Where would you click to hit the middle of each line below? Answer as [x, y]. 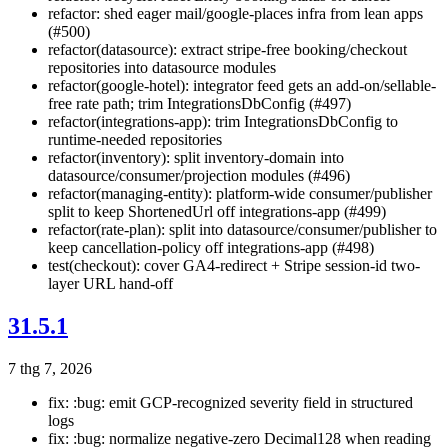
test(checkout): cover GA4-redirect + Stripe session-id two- [234, 266]
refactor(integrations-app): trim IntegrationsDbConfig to [223, 122]
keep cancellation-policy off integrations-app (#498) [211, 248]
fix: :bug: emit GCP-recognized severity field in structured [230, 402]
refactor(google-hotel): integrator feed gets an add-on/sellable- [242, 86]
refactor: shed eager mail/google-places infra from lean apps [235, 14]
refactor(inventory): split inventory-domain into [196, 158]
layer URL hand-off [110, 284]
